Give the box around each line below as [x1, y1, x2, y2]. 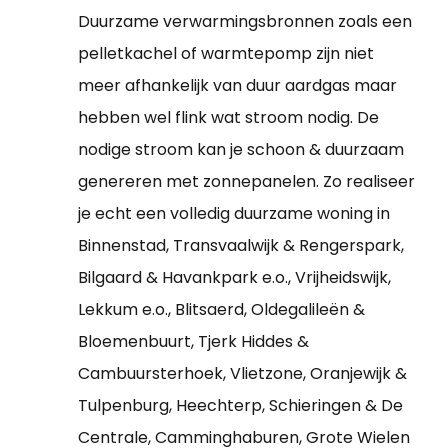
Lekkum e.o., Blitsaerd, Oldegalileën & [78, 297, 365, 321]
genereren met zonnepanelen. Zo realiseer [78, 169, 415, 193]
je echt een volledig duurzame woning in [78, 201, 390, 225]
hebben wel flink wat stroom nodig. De [78, 105, 379, 129]
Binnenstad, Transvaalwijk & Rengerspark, [78, 233, 404, 257]
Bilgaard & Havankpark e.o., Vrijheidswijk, [78, 265, 391, 289]
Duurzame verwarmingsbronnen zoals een [78, 9, 412, 33]
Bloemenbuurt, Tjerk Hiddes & [78, 329, 309, 353]
